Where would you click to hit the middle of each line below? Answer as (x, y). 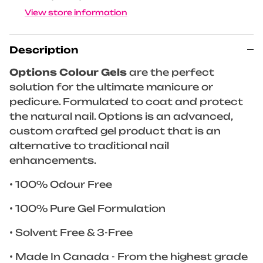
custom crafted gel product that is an (115, 131)
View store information (76, 13)
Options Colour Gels (68, 73)
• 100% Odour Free (61, 185)
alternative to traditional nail (89, 146)
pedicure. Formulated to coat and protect (126, 102)
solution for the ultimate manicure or (111, 87)
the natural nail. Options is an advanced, (121, 117)
